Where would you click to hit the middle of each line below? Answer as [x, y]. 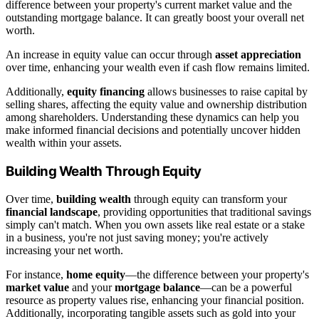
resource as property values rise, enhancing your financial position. [155, 300]
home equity [96, 274]
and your [92, 287]
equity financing [106, 92]
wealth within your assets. [64, 143]
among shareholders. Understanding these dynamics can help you [152, 117]
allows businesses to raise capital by [226, 92]
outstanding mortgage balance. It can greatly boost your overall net [155, 18]
